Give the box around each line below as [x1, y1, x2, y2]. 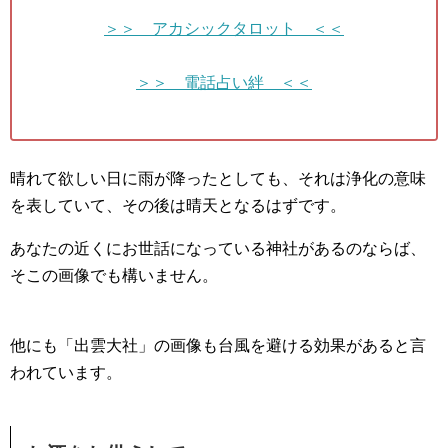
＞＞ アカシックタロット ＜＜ [104, 20, 344, 38]
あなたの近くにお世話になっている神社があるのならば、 [10, 240, 426, 258]
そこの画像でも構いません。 [10, 267, 218, 285]
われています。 [10, 364, 122, 382]
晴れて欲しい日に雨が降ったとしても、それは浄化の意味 [10, 170, 426, 188]
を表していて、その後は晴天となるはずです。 [10, 197, 346, 215]
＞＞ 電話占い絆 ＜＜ [136, 74, 312, 92]
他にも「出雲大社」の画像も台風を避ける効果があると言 [10, 337, 426, 355]
